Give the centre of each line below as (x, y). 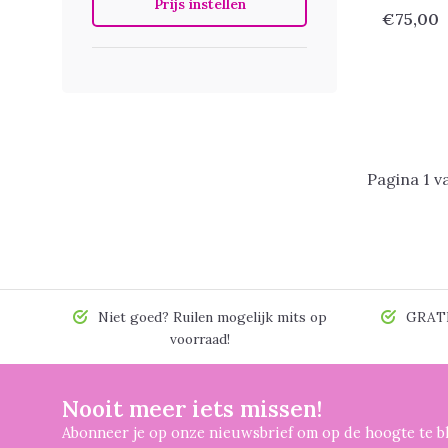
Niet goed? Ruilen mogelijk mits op (210, 317)
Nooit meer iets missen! (192, 408)
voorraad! (199, 339)
